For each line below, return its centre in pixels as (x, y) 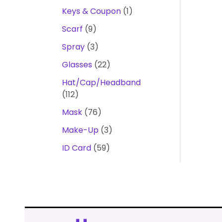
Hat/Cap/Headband (101, 83)
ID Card (76, 148)
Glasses (77, 65)
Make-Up (80, 130)
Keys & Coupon (91, 11)
